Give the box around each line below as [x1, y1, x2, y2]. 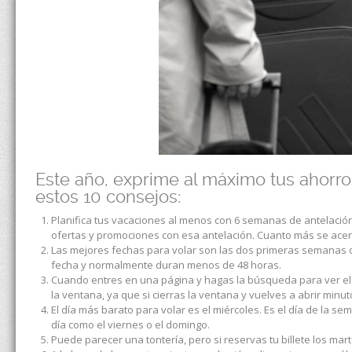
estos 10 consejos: [35, 185, 181, 207]
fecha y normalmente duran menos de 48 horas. [51, 257, 281, 272]
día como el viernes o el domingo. [51, 317, 210, 332]
